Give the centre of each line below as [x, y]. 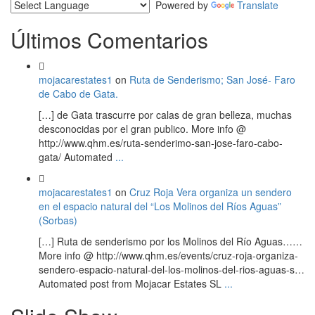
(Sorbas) [58, 220]
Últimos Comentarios [109, 39]
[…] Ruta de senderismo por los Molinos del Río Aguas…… [171, 241]
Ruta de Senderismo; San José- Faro [212, 79]
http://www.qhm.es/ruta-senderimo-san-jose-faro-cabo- [161, 142]
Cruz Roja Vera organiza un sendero [211, 192]
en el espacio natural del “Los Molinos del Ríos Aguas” [160, 206]
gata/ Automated [76, 156]
